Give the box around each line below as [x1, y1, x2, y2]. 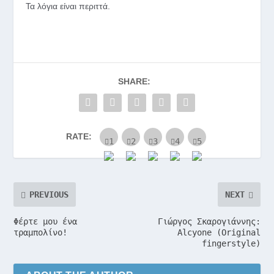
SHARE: [117, 76, 150, 87]
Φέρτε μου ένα [13, 217, 78, 227]
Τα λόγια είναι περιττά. [26, 1, 111, 12]
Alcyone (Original [177, 228, 261, 238]
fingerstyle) [201, 239, 261, 249]
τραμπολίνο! [13, 228, 68, 238]
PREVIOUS [29, 190, 69, 200]
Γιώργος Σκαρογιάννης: [157, 217, 261, 227]
